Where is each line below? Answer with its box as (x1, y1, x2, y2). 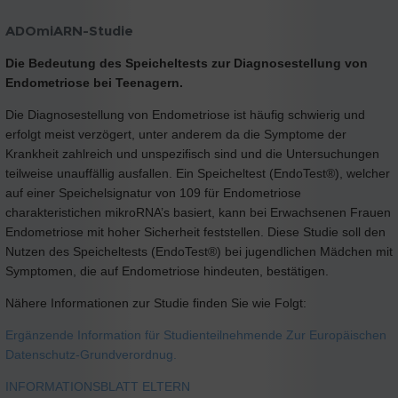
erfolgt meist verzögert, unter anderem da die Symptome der (5, 127, 346, 142)
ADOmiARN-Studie (5, 22, 133, 40)
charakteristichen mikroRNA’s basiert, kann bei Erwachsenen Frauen (5, 205, 391, 220)
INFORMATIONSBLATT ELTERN (5, 379, 190, 394)
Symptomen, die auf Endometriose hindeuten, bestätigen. (5, 264, 329, 279)
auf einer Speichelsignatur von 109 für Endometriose (5, 186, 301, 201)
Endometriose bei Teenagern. (5, 76, 187, 91)
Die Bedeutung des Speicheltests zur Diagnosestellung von (5, 56, 368, 71)
